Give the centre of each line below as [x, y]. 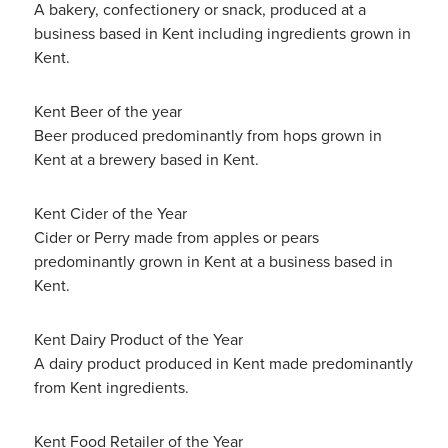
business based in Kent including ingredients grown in [222, 33]
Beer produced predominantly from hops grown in [207, 135]
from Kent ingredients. [111, 387]
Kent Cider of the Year [110, 213]
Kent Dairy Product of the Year [138, 339]
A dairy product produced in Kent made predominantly [223, 363]
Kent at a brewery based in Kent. [146, 159]
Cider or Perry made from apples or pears [176, 237]
